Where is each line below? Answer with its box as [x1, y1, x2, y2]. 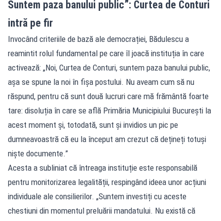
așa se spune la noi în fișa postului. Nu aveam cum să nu [8, 76, 194, 87]
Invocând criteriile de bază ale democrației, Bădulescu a [8, 34, 189, 44]
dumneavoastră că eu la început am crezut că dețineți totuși [8, 134, 206, 144]
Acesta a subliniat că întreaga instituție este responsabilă [8, 162, 197, 173]
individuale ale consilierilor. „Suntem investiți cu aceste [8, 191, 186, 201]
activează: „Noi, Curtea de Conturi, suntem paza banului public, [8, 62, 210, 73]
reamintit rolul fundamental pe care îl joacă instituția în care [8, 48, 204, 58]
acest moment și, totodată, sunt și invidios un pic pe [8, 119, 178, 130]
